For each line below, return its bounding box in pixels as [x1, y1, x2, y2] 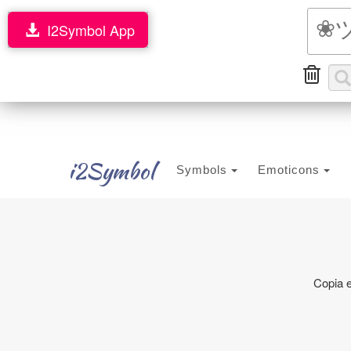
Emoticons [258, 163, 324, 176]
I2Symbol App [39, 20, 135, 40]
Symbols [176, 163, 231, 176]
